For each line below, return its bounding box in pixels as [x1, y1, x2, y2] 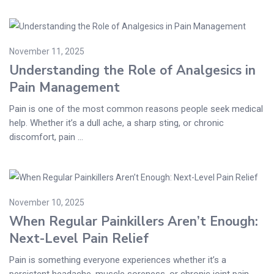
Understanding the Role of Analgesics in [9, 61, 256, 79]
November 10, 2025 [9, 197, 84, 207]
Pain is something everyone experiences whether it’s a [9, 254, 226, 265]
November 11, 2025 [9, 46, 84, 56]
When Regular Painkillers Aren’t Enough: [9, 212, 258, 230]
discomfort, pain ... [9, 131, 83, 143]
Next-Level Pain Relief [9, 229, 149, 247]
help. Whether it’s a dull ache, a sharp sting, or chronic [9, 117, 224, 128]
